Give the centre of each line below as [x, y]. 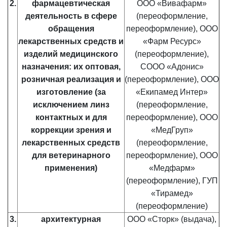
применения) [71, 168]
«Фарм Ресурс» [172, 41]
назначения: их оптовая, [71, 67]
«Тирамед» [172, 193]
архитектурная [71, 219]
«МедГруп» [172, 130]
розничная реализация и [71, 79]
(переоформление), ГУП [172, 181]
